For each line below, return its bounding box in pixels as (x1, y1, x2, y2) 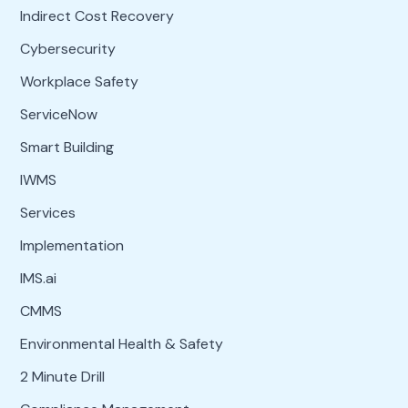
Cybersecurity (19, 38, 116, 58)
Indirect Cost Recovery (19, 5, 174, 25)
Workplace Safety (19, 71, 138, 91)
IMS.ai (19, 268, 56, 288)
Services (19, 202, 76, 222)
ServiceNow (19, 104, 97, 124)
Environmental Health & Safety (19, 333, 223, 353)
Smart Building (19, 137, 114, 157)
